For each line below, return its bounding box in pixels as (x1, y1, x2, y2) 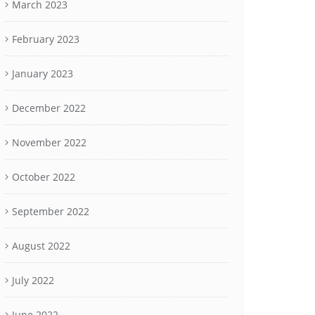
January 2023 (12, 67, 73, 80)
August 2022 (12, 239, 70, 252)
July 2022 (12, 274, 54, 287)
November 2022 (12, 136, 86, 149)
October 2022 (12, 170, 75, 184)
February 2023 (12, 32, 79, 46)
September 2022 (12, 205, 89, 218)
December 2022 (12, 101, 86, 115)
